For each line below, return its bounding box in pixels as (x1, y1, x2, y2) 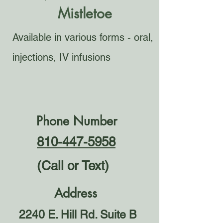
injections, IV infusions (12, 51, 111, 63)
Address (54, 185, 97, 201)
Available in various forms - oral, (12, 31, 153, 43)
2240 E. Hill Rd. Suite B (19, 208, 136, 221)
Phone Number (36, 113, 117, 129)
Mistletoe (58, 4, 112, 22)
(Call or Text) (37, 158, 109, 173)
